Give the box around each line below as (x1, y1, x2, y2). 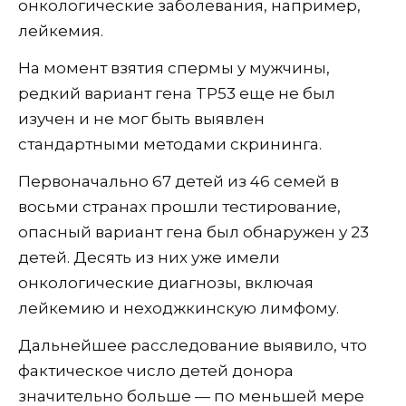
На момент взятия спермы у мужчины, (18, 59, 330, 78)
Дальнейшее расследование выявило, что (18, 336, 367, 355)
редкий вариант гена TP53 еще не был (18, 84, 335, 103)
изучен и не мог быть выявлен (18, 110, 265, 129)
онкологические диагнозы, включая (18, 274, 314, 293)
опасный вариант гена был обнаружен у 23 (18, 223, 369, 242)
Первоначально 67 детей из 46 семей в (18, 172, 339, 191)
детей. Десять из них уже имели (18, 248, 280, 267)
